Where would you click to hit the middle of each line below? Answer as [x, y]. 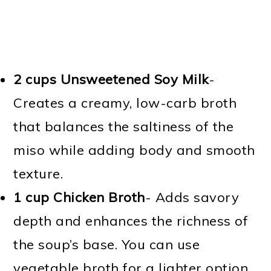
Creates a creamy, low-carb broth [125, 103]
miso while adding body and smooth [134, 150]
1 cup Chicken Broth [79, 198]
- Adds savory [192, 198]
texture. [38, 174]
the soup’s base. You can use [107, 245]
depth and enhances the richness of [131, 221]
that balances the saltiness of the [124, 127]
